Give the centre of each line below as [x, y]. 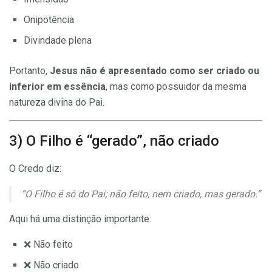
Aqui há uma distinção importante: [80, 219]
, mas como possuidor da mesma [176, 86]
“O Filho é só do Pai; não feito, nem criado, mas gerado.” [141, 194]
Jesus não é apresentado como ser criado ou [155, 70]
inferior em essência [57, 86]
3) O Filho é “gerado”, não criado [114, 141]
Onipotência [49, 19]
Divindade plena [58, 40]
